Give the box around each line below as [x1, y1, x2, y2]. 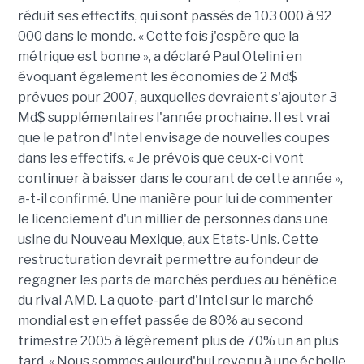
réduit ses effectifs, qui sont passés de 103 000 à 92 [17, 8, 331, 24]
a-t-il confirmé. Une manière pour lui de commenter [17, 191, 333, 206]
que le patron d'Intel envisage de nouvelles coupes [17, 130, 330, 145]
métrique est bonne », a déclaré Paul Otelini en [17, 49, 302, 64]
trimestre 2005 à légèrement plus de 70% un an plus [17, 333, 339, 349]
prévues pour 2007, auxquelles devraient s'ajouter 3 [17, 89, 337, 105]
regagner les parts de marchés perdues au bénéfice [17, 272, 337, 288]
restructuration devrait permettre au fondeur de [17, 252, 318, 267]
